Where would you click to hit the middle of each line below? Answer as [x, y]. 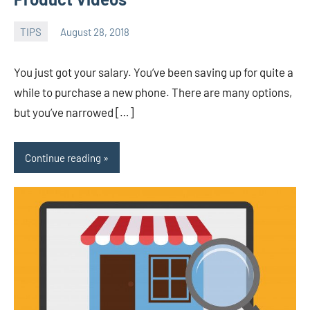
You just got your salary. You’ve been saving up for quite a [154, 72]
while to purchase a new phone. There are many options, [153, 92]
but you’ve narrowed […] [74, 112]
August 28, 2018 [95, 31]
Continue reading [63, 157]
